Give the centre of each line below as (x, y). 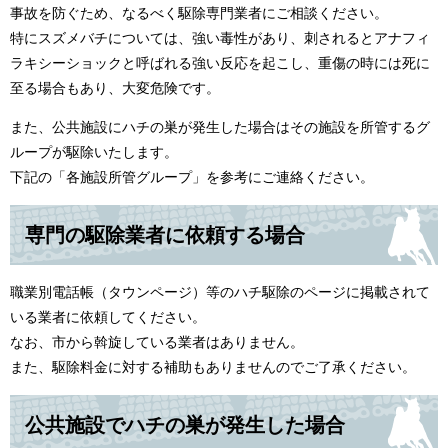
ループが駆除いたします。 (94, 152)
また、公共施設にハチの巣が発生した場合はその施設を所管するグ (220, 127)
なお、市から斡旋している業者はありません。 (157, 342)
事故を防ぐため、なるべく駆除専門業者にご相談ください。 (199, 13)
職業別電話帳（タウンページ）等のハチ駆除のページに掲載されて (220, 292)
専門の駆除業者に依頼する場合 (165, 235)
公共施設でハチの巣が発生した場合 (185, 425)
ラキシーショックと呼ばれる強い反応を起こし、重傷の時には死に (220, 63)
